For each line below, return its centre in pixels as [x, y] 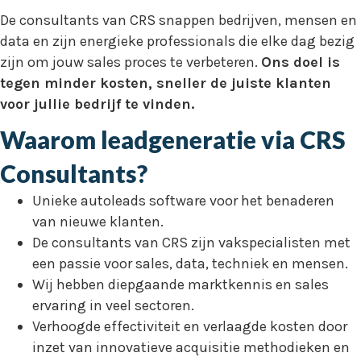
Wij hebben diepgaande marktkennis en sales [180, 284]
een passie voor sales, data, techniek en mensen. [190, 263]
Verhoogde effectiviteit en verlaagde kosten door [190, 326]
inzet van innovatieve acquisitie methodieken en [191, 347]
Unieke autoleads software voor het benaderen [183, 201]
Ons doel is [301, 62]
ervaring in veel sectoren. [113, 305]
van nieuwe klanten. [98, 222]
